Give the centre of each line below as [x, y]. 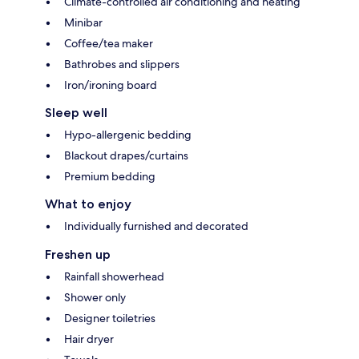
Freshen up [78, 254]
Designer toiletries [110, 318]
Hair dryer [89, 339]
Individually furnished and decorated [156, 226]
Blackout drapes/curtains [126, 155]
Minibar [83, 22]
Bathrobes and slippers [122, 64]
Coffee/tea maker [109, 43]
